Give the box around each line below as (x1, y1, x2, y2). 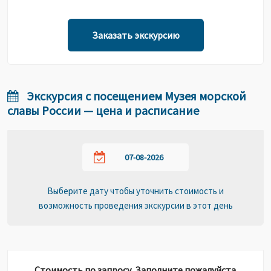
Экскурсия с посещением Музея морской (24, 88, 246, 103)
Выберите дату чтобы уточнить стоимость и (47, 185, 224, 197)
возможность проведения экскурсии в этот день (38, 200, 233, 211)
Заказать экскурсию (91, 29, 180, 41)
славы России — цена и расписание (7, 103, 199, 118)
